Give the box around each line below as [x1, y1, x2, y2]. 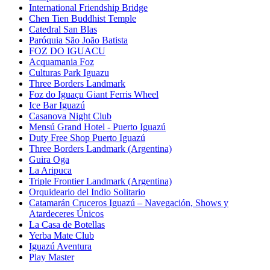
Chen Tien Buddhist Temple [29, 13, 136, 24]
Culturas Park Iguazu [29, 67, 109, 78]
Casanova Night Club [29, 111, 111, 122]
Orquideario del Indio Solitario [29, 187, 145, 198]
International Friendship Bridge [29, 2, 148, 13]
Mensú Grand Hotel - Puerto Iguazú [29, 122, 166, 133]
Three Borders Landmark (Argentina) [29, 143, 172, 154]
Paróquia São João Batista [29, 35, 128, 46]
